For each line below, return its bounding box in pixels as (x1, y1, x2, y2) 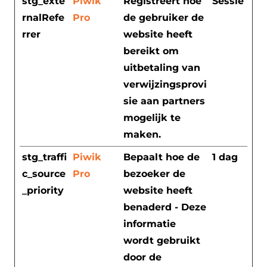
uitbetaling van (123, 61, 200, 73)
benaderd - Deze (123, 201, 206, 213)
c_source (22, 167, 66, 179)
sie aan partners (123, 95, 205, 107)
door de (123, 251, 162, 263)
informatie (123, 218, 176, 229)
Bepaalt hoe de (123, 151, 200, 163)
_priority (22, 184, 64, 196)
